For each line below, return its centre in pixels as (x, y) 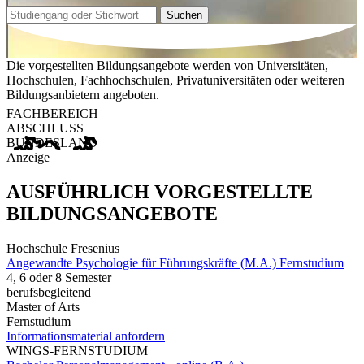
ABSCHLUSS (45, 128)
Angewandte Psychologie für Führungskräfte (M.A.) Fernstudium (175, 262)
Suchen (184, 15)
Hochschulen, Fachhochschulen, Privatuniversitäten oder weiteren (175, 80)
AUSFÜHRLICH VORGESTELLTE (160, 192)
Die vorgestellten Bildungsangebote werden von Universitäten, (167, 66)
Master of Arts (43, 306)
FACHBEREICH (52, 114)
